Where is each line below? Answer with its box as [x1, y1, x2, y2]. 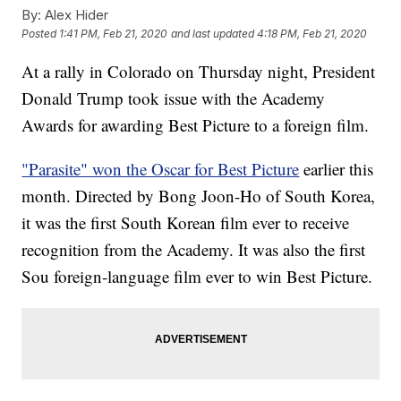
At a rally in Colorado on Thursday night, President [21, 60, 376, 83]
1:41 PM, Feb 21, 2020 [59, 27, 168, 41]
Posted [21, 27, 60, 41]
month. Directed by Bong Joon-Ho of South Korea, [21, 184, 376, 208]
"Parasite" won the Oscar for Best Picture [21, 158, 300, 181]
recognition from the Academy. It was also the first [21, 238, 366, 261]
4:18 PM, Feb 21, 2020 [257, 27, 368, 41]
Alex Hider [41, 6, 109, 24]
